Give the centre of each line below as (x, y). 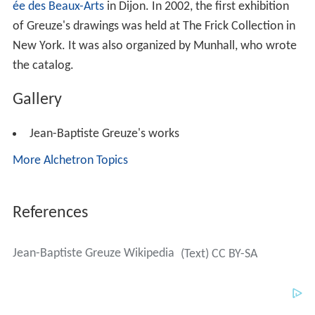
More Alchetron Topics (70, 160)
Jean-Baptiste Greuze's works (104, 134)
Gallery (37, 100)
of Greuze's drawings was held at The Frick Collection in (154, 27)
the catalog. (43, 66)
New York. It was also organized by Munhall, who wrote (154, 46)
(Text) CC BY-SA (219, 254)
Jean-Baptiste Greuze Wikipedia (93, 253)
